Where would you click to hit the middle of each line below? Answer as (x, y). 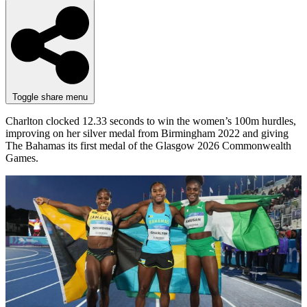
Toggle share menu (50, 97)
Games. (22, 158)
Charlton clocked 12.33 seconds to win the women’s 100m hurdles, (151, 121)
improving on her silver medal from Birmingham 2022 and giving (147, 133)
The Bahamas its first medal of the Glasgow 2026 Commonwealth (148, 145)
